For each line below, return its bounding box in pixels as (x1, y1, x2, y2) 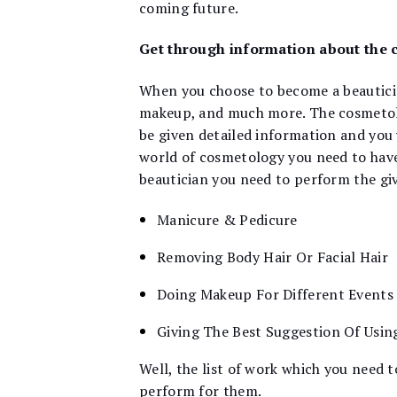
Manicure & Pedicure (157, 209, 298, 230)
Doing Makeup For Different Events (157, 284, 393, 304)
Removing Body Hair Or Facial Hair (157, 246, 388, 267)
